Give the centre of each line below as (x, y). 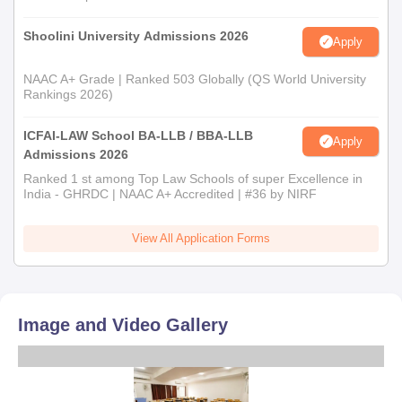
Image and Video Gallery (123, 325)
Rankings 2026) (68, 94)
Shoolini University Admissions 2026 (136, 36)
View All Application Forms (201, 238)
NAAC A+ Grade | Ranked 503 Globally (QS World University (195, 79)
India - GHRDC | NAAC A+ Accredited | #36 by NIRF (170, 194)
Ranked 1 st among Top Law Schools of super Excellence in (193, 179)
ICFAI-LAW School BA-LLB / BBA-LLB (138, 135)
